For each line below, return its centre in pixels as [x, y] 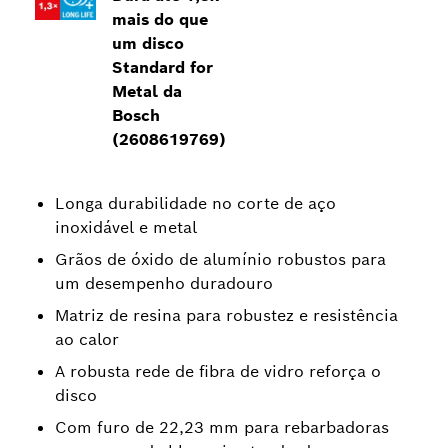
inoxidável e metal [126, 227]
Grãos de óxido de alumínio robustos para [220, 259]
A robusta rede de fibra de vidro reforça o [218, 371]
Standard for [163, 67]
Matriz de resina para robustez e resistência [226, 315]
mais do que [160, 19]
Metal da [147, 91]
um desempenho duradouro [164, 283]
